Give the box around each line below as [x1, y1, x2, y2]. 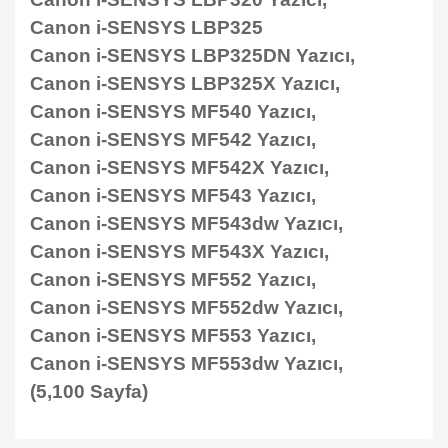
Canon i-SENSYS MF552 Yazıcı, [30, 269, 316, 290]
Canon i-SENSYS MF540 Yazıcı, [30, 101, 316, 122]
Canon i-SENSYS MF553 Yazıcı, [30, 325, 316, 346]
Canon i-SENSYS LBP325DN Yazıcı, [30, 45, 355, 66]
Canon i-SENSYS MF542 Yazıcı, [30, 129, 316, 150]
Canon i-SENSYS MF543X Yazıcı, [30, 241, 329, 262]
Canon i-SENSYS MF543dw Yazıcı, [30, 213, 343, 234]
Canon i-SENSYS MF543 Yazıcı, [30, 185, 316, 206]
